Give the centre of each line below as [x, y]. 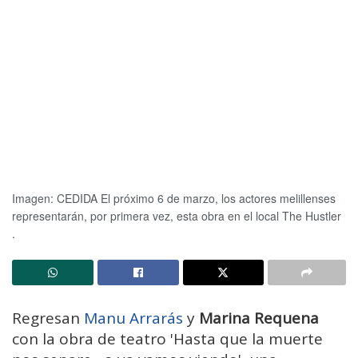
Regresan [48, 318]
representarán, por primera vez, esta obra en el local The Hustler [177, 215]
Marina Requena [259, 318]
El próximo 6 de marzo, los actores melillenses [218, 198]
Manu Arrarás [133, 318]
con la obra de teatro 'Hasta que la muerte [167, 338]
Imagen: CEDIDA [55, 198]
